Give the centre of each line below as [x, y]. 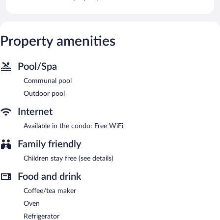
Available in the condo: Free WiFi [73, 126]
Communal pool [48, 81]
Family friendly [49, 144]
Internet [35, 112]
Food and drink [49, 177]
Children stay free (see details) [69, 158]
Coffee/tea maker [50, 191]
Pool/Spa [37, 67]
